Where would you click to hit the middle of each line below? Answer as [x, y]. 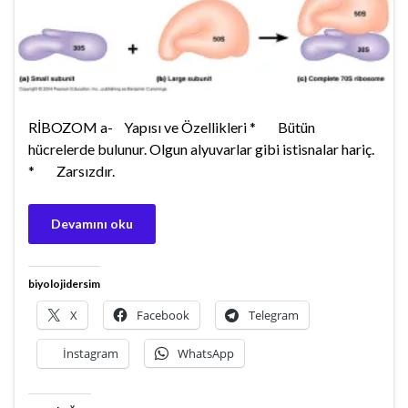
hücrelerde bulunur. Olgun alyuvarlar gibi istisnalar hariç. [201, 149]
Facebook [163, 316]
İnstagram [91, 354]
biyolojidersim [64, 284]
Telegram [274, 316]
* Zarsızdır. [71, 171]
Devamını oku [92, 224]
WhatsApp [206, 354]
